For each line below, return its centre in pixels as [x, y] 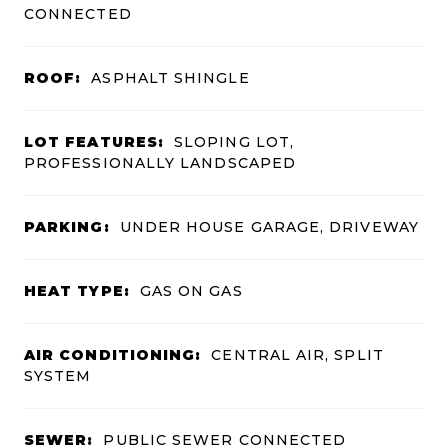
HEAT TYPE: [77, 291]
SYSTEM [58, 376]
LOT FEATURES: [94, 142]
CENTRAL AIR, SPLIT [297, 355]
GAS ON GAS [191, 291]
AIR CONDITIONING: [113, 355]
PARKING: [67, 227]
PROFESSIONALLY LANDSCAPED [160, 163]
